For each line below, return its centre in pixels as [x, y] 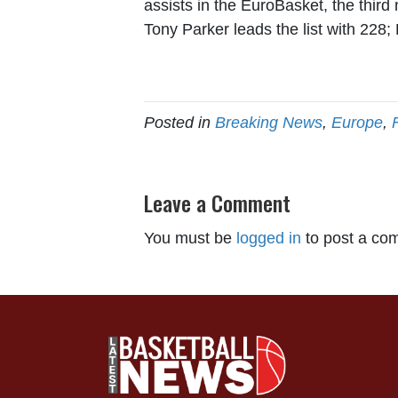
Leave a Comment [217, 203]
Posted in [179, 123]
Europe [357, 123]
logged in [269, 239]
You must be [190, 239]
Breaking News [269, 123]
